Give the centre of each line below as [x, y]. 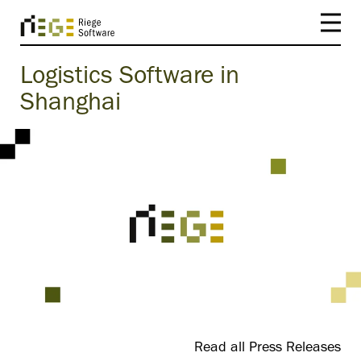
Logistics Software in [130, 79]
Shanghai [71, 105]
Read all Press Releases [268, 349]
